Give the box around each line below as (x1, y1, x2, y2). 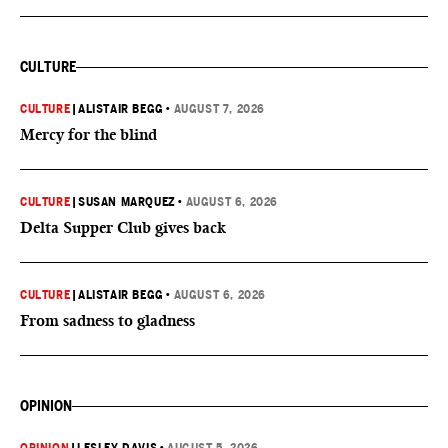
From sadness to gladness (20, 311, 195, 330)
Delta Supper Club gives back (20, 218, 226, 237)
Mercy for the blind (20, 125, 157, 144)
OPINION (20, 398, 72, 414)
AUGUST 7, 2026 (173, 102, 266, 116)
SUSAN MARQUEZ (78, 195, 176, 209)
